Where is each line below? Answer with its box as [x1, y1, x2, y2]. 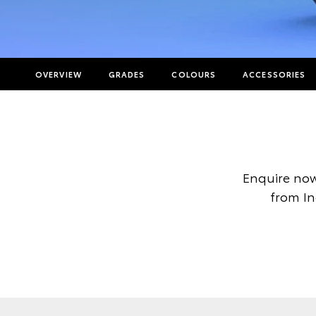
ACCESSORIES [243, 68, 306, 80]
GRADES [108, 68, 145, 80]
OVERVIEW [35, 68, 82, 80]
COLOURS [171, 68, 217, 80]
